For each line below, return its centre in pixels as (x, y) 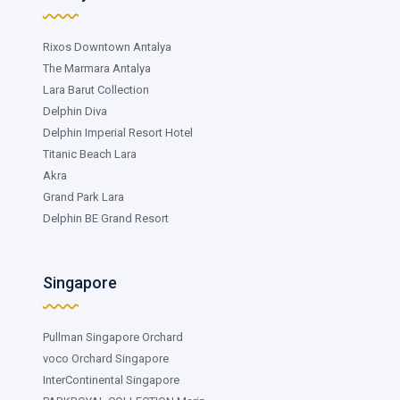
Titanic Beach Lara (90, 154)
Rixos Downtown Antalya (107, 46)
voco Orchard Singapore (106, 358)
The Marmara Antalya (97, 68)
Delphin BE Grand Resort (106, 218)
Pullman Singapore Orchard (113, 337)
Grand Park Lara (83, 196)
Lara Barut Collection (96, 89)
